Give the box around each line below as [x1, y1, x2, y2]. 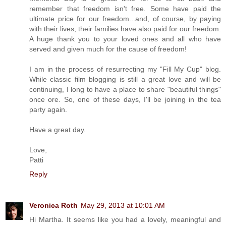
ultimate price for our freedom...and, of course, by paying [29, 14, 221, 23]
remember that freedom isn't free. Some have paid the [29, 4, 221, 13]
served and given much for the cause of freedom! [29, 44, 187, 53]
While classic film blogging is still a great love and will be [29, 75, 221, 83]
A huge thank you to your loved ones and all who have [29, 34, 221, 43]
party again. [29, 105, 67, 114]
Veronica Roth [29, 201, 78, 209]
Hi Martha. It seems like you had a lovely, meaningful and [29, 215, 221, 223]
